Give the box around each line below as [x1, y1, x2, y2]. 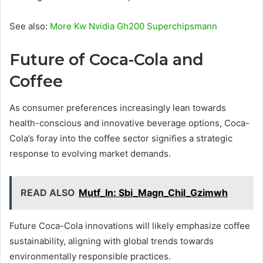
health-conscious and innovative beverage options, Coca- [9, 117, 249, 129]
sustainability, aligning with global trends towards [9, 235, 214, 247]
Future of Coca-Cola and [9, 50, 204, 70]
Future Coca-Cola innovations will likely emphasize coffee [9, 220, 250, 231]
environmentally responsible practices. [9, 250, 171, 262]
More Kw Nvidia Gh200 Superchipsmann [50, 21, 217, 32]
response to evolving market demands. [9, 147, 171, 159]
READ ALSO [21, 186, 75, 198]
